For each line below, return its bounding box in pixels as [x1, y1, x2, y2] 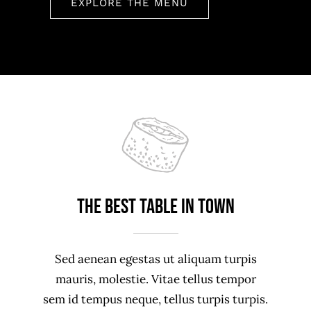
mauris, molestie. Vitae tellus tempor [55, 271, 256, 287]
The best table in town [76, 194, 235, 219]
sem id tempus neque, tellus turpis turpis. [43, 292, 268, 308]
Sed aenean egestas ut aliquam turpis [54, 251, 257, 267]
